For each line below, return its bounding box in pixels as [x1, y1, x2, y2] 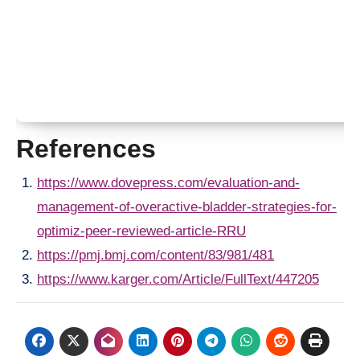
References [16, 134, 156, 164]
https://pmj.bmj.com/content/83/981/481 [37, 247, 274, 263]
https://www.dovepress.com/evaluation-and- [37, 174, 300, 190]
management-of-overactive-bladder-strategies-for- [37, 198, 337, 215]
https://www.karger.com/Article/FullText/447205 [37, 271, 319, 287]
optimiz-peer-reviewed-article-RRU [37, 223, 246, 239]
